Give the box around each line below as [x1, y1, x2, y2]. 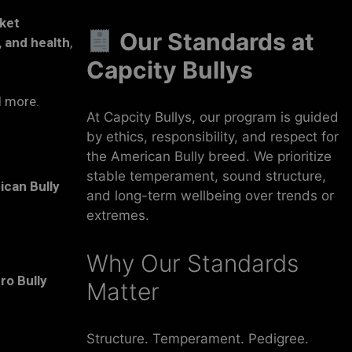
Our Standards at [119, 27, 314, 57]
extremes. [86, 207, 149, 224]
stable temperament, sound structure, [86, 168, 326, 185]
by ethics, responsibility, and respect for [86, 129, 339, 145]
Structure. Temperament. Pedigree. [86, 331, 309, 347]
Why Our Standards [86, 249, 299, 278]
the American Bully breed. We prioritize [86, 148, 332, 165]
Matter [86, 277, 159, 306]
